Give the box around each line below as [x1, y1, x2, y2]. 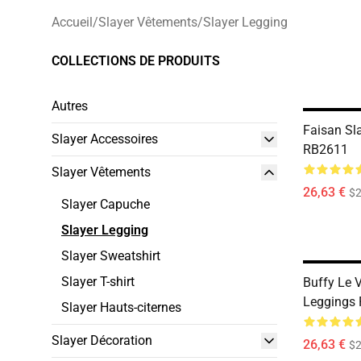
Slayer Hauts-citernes [61, 300, 181, 315]
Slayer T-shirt [61, 274, 135, 289]
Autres [52, 98, 88, 114]
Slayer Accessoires [52, 131, 158, 147]
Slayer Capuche [61, 197, 150, 212]
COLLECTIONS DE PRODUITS [52, 53, 220, 68]
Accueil [52, 15, 93, 30]
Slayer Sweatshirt [61, 248, 160, 263]
